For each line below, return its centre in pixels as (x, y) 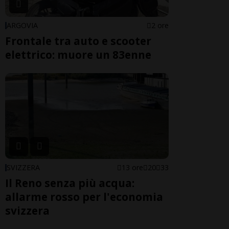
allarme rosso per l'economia (84, 197)
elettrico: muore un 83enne (78, 54)
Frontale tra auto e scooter (78, 41)
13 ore (132, 168)
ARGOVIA (22, 25)
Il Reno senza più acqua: (70, 183)
